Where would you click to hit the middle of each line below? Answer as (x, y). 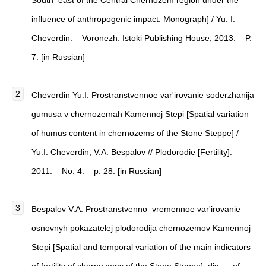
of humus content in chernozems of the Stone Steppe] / (135, 133)
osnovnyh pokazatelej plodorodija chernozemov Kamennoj (141, 228)
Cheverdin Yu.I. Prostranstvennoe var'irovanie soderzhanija (143, 95)
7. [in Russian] (58, 57)
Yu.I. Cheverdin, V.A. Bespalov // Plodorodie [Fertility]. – (135, 152)
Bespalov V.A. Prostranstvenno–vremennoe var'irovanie (136, 209)
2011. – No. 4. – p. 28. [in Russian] (96, 171)
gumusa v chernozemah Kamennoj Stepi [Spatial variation (140, 114)
